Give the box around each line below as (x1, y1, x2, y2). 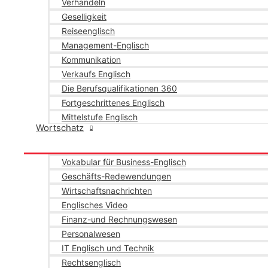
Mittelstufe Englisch (62, 112, 138, 122)
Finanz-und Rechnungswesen (62, 214, 177, 224)
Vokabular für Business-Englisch (62, 157, 186, 167)
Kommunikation (62, 54, 121, 65)
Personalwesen (62, 229, 120, 239)
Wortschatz (36, 121, 84, 133)
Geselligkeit (62, 11, 106, 22)
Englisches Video (62, 200, 127, 210)
